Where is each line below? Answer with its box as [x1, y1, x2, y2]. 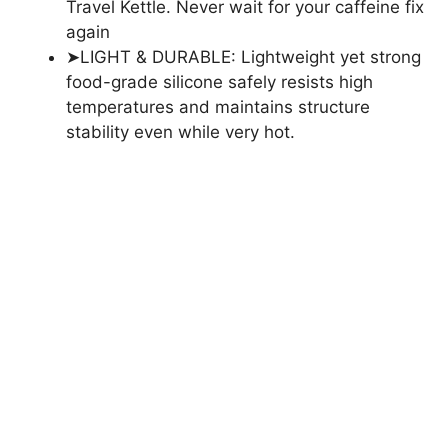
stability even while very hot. [66, 122, 295, 142]
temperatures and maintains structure [66, 97, 370, 117]
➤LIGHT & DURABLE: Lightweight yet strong [66, 47, 421, 67]
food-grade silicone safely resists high [66, 72, 373, 92]
